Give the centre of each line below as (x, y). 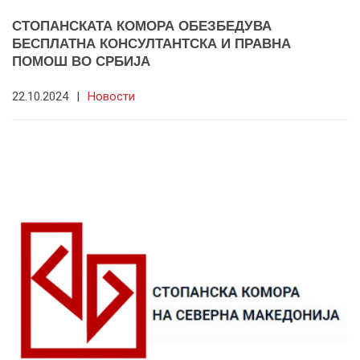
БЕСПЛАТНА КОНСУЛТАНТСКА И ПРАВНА (151, 43)
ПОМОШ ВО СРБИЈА (81, 61)
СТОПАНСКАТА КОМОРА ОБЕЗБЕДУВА (142, 26)
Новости (111, 96)
